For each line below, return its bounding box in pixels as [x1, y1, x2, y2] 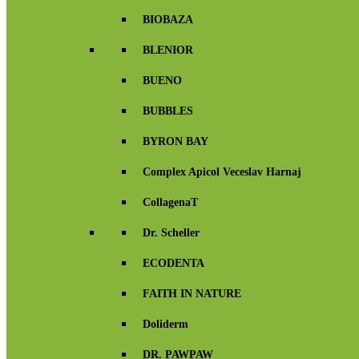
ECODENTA [143, 257, 204, 269]
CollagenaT [143, 196, 198, 208]
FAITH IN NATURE [143, 288, 241, 300]
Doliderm [143, 318, 188, 330]
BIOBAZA [143, 14, 193, 26]
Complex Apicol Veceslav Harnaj [143, 166, 301, 178]
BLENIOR [143, 44, 193, 56]
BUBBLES [143, 105, 193, 117]
